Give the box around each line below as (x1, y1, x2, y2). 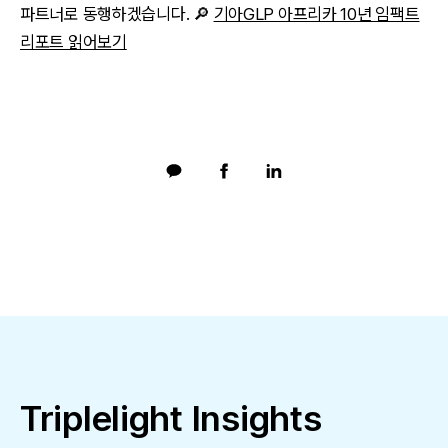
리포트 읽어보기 (20, 31, 127, 52)
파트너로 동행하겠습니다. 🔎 (20, 3, 214, 24)
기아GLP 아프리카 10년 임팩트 (213, 3, 420, 24)
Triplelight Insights (20, 396, 322, 440)
